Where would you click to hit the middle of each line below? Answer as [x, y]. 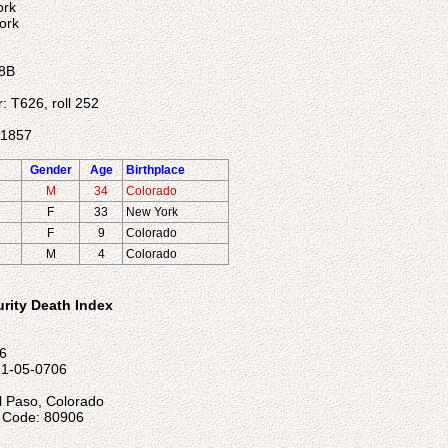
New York [152, 212]
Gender [50, 170]
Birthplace [155, 170]
